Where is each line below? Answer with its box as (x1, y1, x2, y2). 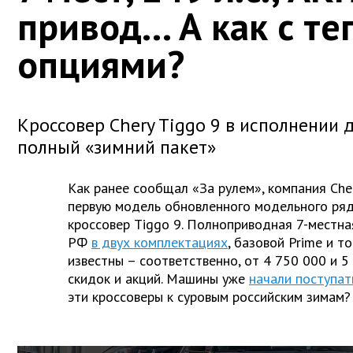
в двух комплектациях (91, 232, 228, 251)
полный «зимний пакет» (17, 134, 216, 159)
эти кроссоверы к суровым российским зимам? (68, 287, 351, 306)
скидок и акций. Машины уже (68, 269, 245, 288)
